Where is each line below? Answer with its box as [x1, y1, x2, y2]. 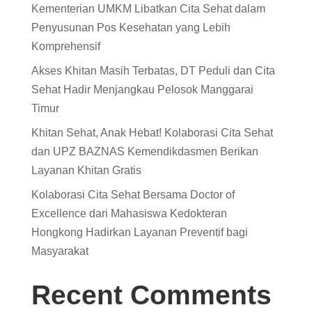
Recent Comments [31, 280, 272, 310]
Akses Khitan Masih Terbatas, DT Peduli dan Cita [31, 65, 275, 77]
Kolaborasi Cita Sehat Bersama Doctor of [31, 189, 235, 201]
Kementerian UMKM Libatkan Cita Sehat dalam [31, 3, 265, 15]
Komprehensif [31, 40, 100, 52]
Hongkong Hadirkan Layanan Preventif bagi [31, 226, 248, 238]
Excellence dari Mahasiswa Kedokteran [31, 208, 227, 219]
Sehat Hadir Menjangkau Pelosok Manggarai [31, 84, 253, 95]
